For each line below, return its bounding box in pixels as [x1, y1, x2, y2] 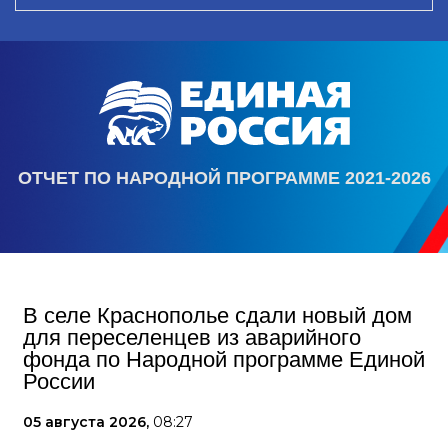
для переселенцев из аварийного [23, 325, 361, 350]
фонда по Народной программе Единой [23, 347, 425, 372]
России [23, 369, 95, 394]
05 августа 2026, [23, 413, 153, 431]
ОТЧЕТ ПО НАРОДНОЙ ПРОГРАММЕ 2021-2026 [17, 168, 431, 188]
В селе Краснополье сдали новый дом [23, 303, 412, 328]
